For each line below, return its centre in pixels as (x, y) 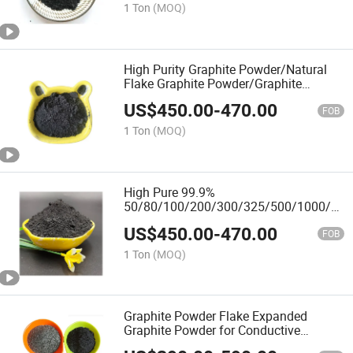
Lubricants (154, 97)
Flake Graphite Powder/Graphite (213, 83)
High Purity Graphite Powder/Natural (226, 69)
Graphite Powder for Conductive (212, 330)
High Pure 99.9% (170, 193)
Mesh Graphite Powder (187, 221)
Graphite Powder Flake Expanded (216, 316)
